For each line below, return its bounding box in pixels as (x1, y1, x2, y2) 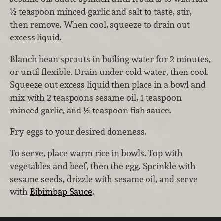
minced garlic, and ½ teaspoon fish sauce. (10, 104, 173, 116)
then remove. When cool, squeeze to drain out (10, 19, 190, 31)
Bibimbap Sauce (30, 186, 92, 198)
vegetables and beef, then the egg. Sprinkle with (10, 160, 196, 172)
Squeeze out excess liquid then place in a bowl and (10, 78, 206, 90)
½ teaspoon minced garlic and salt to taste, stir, (10, 6, 192, 18)
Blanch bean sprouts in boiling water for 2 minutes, (10, 53, 211, 65)
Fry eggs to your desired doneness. (10, 126, 147, 138)
